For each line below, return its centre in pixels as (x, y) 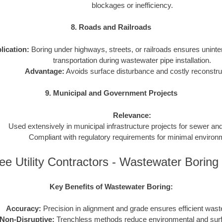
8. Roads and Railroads (111, 27)
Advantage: (45, 71)
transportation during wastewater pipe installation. (132, 60)
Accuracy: (23, 209)
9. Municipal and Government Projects (111, 93)
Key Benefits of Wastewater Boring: (111, 186)
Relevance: (132, 115)
